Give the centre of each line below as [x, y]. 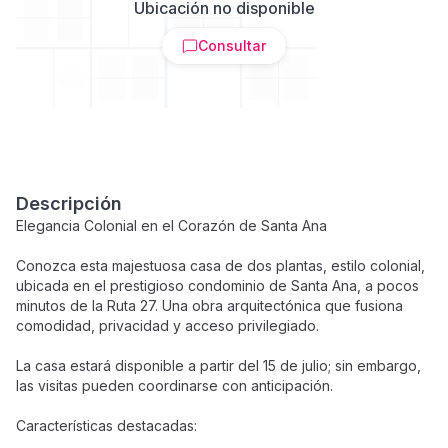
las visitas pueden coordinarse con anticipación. [174, 385]
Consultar [232, 45]
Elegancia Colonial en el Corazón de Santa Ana [171, 225]
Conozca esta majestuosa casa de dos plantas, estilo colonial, [220, 265]
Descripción [69, 203]
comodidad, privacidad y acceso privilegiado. [167, 325]
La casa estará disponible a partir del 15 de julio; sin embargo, [218, 365]
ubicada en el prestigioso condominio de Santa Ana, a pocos [217, 285]
